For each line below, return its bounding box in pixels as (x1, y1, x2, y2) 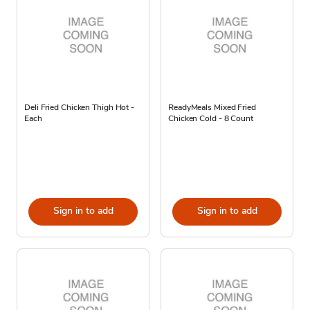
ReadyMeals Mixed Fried (168, 101, 256, 113)
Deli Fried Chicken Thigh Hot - (24, 101, 134, 113)
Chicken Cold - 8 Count (168, 112, 253, 124)
